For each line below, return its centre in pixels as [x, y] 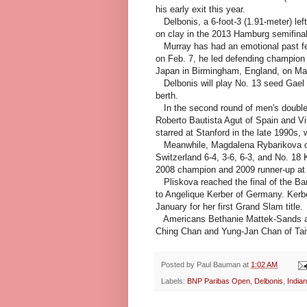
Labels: [174, 281]
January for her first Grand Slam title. [229, 207]
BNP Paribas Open [219, 281]
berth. [167, 96]
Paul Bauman [219, 265]
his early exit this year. [200, 10]
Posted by [179, 265]
